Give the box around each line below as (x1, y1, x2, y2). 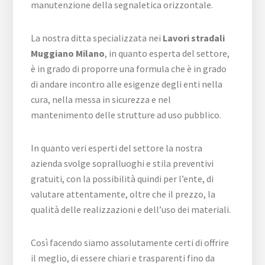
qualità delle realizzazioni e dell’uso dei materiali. (31, 203, 231, 215)
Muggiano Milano (31, 47, 105, 59)
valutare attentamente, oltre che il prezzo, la (31, 188, 216, 200)
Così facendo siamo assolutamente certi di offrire (31, 237, 230, 248)
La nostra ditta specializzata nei (31, 32, 163, 44)
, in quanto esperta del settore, (105, 47, 230, 59)
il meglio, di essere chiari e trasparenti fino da (31, 252, 215, 264)
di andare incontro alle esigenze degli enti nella (31, 78, 223, 90)
